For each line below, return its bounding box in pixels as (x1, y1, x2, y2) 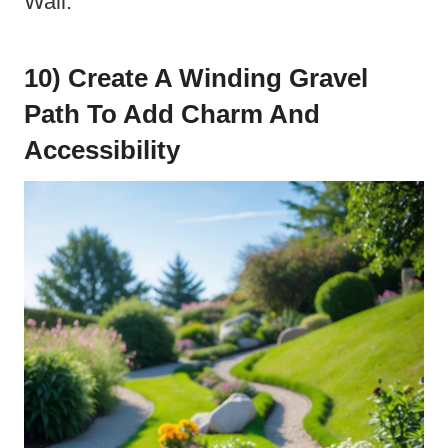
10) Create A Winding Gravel (24, 62, 368, 93)
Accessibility (24, 134, 180, 165)
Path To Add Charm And (24, 98, 320, 129)
